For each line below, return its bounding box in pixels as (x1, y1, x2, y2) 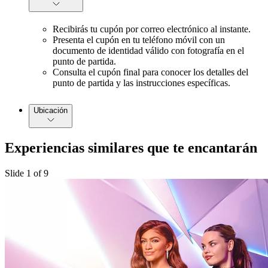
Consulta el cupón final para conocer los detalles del (53, 66, 248, 77)
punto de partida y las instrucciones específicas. (53, 77, 230, 88)
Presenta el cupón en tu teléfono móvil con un (53, 34, 225, 45)
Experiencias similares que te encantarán (5, 139, 257, 156)
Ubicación (33, 105, 68, 115)
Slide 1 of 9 (5, 167, 48, 178)
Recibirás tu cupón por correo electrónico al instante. (53, 23, 251, 34)
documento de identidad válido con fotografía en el (53, 45, 244, 56)
